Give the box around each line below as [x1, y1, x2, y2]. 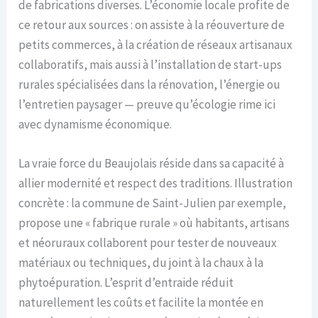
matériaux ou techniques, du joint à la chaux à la [18, 254, 264, 270]
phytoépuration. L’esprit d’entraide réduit [18, 274, 234, 290]
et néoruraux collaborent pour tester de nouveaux [18, 234, 278, 251]
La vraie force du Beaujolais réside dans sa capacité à [18, 155, 285, 171]
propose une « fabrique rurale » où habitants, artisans [18, 214, 290, 231]
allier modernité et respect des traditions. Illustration [18, 175, 293, 191]
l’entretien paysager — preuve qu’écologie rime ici [18, 96, 276, 112]
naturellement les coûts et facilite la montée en [18, 294, 264, 310]
